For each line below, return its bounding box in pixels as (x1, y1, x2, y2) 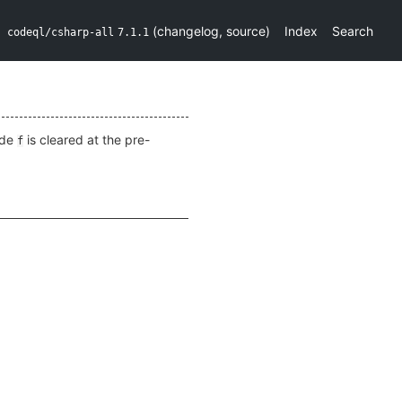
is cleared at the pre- (23, 132, 150, 147)
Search (332, 22, 373, 39)
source (226, 22, 266, 39)
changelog (157, 22, 219, 39)
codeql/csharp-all (7, 25, 114, 39)
